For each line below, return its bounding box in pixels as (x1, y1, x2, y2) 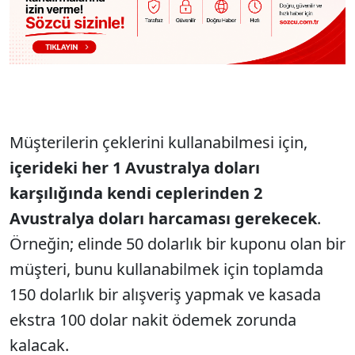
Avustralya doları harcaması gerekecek (10, 208, 317, 230)
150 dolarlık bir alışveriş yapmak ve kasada (10, 284, 321, 306)
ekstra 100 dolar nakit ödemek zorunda (10, 309, 296, 331)
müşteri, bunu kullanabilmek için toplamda (10, 258, 323, 281)
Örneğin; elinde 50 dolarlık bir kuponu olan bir (10, 233, 345, 255)
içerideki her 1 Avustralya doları (10, 157, 260, 179)
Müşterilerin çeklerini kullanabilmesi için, (10, 132, 307, 154)
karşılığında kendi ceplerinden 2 (10, 182, 262, 204)
